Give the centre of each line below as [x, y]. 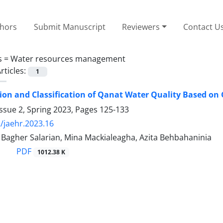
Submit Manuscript [69, 27]
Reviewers [141, 27]
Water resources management [68, 58]
